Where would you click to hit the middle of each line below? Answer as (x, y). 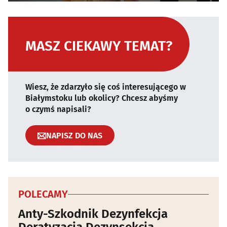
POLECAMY (43, 194)
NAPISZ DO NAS (74, 135)
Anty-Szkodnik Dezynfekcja (93, 214)
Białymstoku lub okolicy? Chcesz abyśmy (102, 98)
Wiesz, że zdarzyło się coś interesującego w (106, 87)
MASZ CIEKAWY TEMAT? (99, 46)
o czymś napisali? (58, 109)
